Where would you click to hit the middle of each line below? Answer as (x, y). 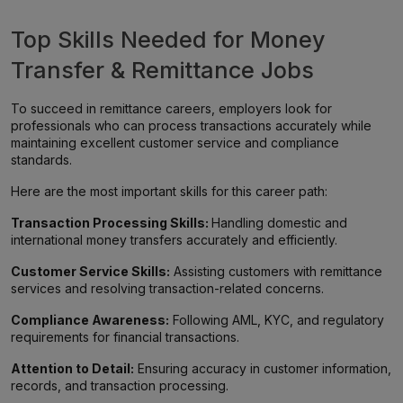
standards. (41, 160)
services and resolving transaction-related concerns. (167, 288)
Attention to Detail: (72, 368)
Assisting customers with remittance (276, 271)
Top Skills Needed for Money (168, 40)
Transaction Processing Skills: (111, 223)
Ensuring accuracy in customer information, (263, 368)
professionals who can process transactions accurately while (191, 125)
